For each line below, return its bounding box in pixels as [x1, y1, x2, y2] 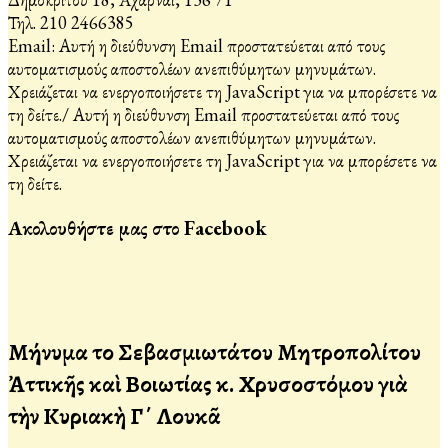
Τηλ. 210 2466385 [8, 11, 134, 34]
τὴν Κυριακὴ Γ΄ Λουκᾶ [8, 399, 221, 432]
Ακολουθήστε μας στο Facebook [8, 215, 267, 241]
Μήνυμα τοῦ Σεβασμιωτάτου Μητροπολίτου [8, 335, 421, 368]
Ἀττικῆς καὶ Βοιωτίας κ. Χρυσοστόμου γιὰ [8, 367, 408, 400]
